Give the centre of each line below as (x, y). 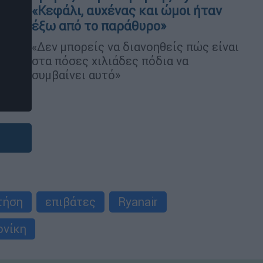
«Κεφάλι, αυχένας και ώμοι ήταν (127, 11)
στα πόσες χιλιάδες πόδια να (110, 60)
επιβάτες (70, 202)
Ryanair (138, 202)
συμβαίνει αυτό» (76, 75)
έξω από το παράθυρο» (99, 26)
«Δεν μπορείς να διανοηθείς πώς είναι (135, 46)
